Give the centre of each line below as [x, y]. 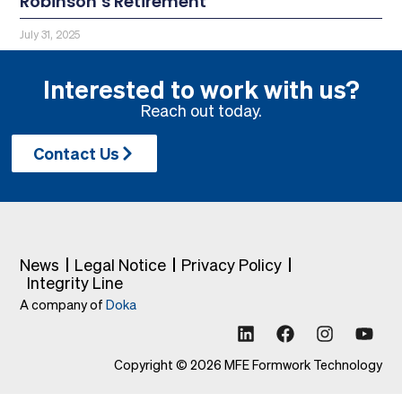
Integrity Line [74, 283]
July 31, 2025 [50, 34]
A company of [63, 305]
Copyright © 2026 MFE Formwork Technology [248, 365]
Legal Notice [121, 265]
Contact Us [76, 153]
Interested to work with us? [201, 89]
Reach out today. [201, 110]
